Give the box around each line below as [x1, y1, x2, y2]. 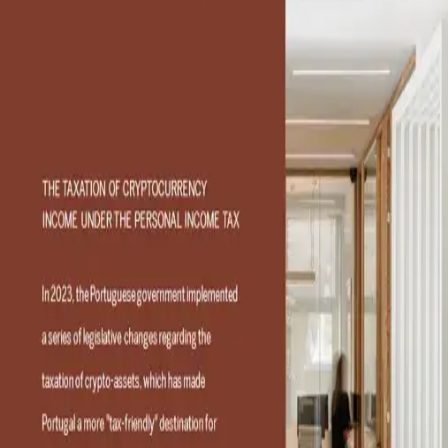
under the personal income [8, 102, 410, 141]
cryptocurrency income [8, 64, 362, 103]
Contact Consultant [70, 200, 218, 220]
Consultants [8, 219, 98, 239]
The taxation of [8, 26, 239, 65]
